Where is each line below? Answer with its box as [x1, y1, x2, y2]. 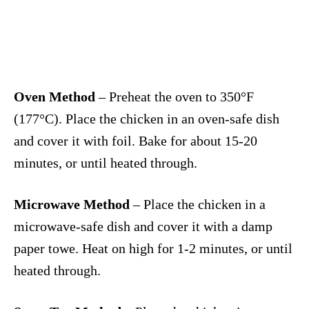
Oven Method [14, 88, 95, 104]
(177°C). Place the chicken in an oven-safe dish [14, 110, 279, 126]
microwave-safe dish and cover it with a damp [14, 218, 272, 234]
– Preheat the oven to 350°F [95, 88, 254, 104]
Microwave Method [14, 196, 130, 212]
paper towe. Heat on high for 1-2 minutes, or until [14, 240, 292, 256]
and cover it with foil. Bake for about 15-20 [14, 132, 257, 148]
